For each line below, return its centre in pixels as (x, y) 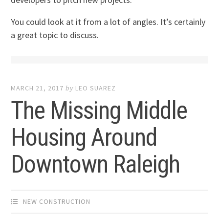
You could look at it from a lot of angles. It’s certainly (108, 22)
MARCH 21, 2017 (37, 88)
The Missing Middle (99, 111)
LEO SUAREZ (96, 88)
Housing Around (84, 138)
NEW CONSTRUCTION (57, 202)
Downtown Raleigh (96, 164)
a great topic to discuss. (55, 35)
